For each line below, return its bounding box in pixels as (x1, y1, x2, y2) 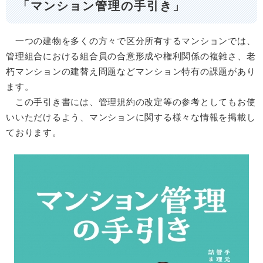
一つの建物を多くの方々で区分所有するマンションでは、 (6, 35, 256, 46)
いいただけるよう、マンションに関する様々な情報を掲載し (6, 112, 256, 122)
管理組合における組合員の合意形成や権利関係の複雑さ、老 (6, 50, 256, 61)
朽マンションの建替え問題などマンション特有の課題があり (6, 66, 256, 76)
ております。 (6, 127, 62, 137)
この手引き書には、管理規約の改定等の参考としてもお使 (6, 96, 256, 107)
